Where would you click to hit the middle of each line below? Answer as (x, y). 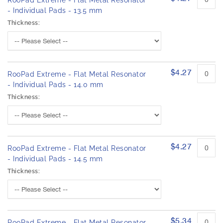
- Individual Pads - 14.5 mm (55, 159)
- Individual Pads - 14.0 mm (56, 85)
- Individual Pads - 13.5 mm (55, 11)
